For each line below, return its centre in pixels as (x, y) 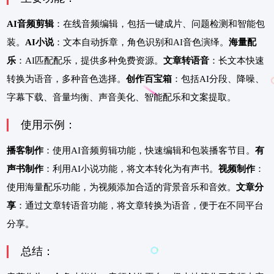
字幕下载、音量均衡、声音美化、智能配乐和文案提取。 (121, 97)
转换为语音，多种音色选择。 (66, 79)
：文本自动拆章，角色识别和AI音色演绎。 (141, 42)
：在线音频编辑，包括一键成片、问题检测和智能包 (159, 24)
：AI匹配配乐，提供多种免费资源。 (90, 60)
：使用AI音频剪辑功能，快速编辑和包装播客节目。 (149, 150)
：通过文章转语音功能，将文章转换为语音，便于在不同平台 (140, 205)
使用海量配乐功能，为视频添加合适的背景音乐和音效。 (121, 187)
